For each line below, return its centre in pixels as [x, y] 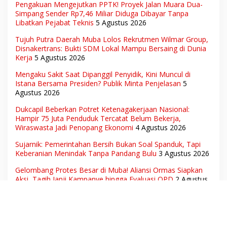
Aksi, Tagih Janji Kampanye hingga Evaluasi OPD [94, 179]
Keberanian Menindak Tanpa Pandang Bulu [86, 153]
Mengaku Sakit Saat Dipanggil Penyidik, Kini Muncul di [103, 74]
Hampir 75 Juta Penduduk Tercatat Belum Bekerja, [98, 118]
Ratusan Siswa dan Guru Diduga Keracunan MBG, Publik [107, 205]
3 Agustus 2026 [184, 153]
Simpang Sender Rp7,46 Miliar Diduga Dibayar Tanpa [102, 13]
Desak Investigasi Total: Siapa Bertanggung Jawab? [99, 214]
